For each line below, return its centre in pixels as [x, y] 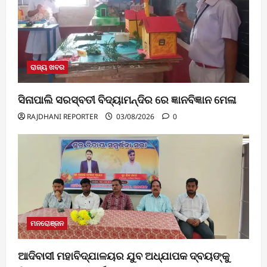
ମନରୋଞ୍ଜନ [47, 223]
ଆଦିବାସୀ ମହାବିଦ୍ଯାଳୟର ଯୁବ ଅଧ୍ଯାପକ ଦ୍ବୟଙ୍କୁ [124, 256]
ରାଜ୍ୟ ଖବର [47, 67]
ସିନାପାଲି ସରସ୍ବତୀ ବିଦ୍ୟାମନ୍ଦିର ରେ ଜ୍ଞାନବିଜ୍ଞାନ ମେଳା [127, 100]
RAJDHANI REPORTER [62, 116]
